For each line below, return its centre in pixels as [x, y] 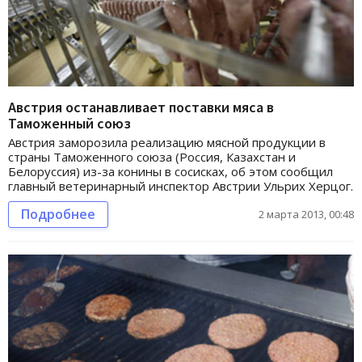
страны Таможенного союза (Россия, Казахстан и [152, 157]
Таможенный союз [69, 124]
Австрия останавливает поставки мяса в [141, 107]
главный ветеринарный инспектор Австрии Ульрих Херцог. [181, 186]
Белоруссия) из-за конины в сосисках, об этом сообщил [170, 172]
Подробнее [58, 215]
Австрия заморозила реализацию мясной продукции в [167, 143]
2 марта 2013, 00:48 [306, 215]
